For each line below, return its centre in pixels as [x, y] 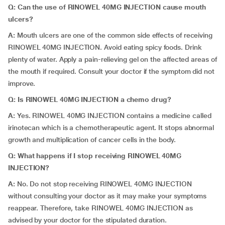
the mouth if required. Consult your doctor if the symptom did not [111, 71]
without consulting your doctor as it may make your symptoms [107, 196]
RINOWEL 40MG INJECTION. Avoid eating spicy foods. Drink [105, 47]
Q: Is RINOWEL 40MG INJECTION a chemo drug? [90, 99]
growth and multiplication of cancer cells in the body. [92, 140]
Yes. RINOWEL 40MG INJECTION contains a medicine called [114, 116]
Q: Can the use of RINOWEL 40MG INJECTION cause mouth [107, 7]
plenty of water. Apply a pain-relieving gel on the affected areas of [113, 59]
